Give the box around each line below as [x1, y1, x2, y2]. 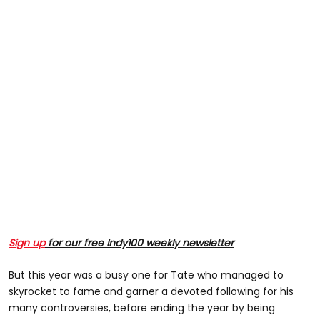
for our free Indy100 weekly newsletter [45, 235, 234, 250]
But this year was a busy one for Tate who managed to [9, 267, 284, 282]
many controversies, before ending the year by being [9, 300, 275, 315]
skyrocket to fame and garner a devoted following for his [9, 284, 294, 299]
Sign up [9, 235, 45, 250]
